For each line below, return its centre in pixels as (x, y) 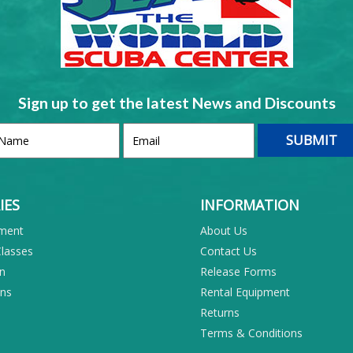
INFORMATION (250, 204)
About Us (224, 230)
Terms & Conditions (251, 333)
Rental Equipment (245, 292)
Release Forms (238, 271)
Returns (220, 312)
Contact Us (229, 251)
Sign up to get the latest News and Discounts (176, 102)
